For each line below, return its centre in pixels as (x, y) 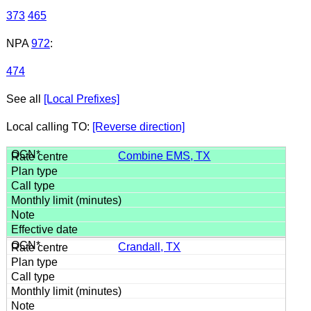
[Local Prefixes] (81, 99)
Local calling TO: (49, 126)
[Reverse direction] (138, 126)
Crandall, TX (150, 246)
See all (25, 99)
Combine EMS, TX (165, 155)
